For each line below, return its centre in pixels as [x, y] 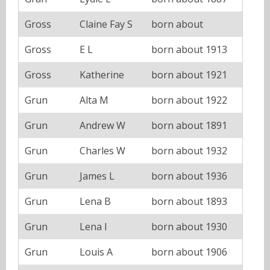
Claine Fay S [106, 24]
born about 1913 [189, 49]
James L [97, 176]
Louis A [96, 252]
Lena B [95, 201]
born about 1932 [189, 150]
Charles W [102, 150]
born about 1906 [189, 252]
